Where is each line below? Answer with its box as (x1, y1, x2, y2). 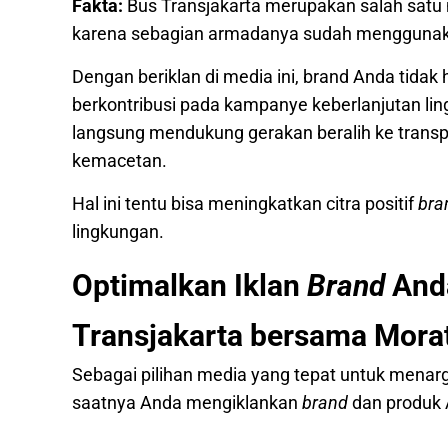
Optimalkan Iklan (72, 268, 307, 303)
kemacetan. (72, 150, 167, 171)
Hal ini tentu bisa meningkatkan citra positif (72, 193, 418, 214)
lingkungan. (72, 221, 164, 242)
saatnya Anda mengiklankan (72, 392, 302, 413)
